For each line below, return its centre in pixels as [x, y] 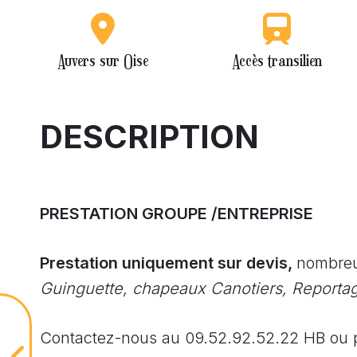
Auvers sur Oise [103, 60]
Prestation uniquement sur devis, [168, 263]
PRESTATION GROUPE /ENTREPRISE [177, 213]
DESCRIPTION [149, 136]
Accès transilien [277, 60]
